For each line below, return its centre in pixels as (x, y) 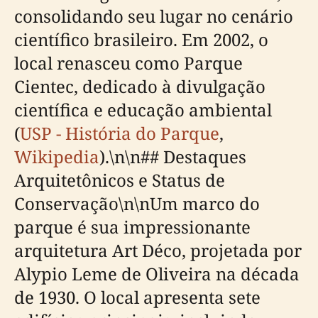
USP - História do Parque (120, 133)
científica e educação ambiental (143, 110)
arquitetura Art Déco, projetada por (158, 250)
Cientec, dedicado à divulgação (140, 86)
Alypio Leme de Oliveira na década (157, 274)
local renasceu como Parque (128, 63)
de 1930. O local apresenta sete (137, 297)
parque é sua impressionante (132, 227)
